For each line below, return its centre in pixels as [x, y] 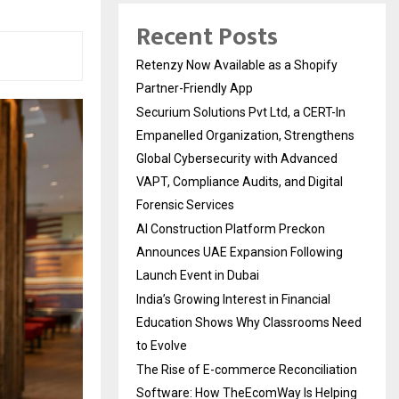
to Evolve [162, 346]
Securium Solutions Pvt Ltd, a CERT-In [241, 113]
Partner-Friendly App [195, 89]
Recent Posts [207, 37]
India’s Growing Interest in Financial [233, 300]
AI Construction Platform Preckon [231, 229]
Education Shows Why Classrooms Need [249, 323]
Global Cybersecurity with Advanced [237, 159]
